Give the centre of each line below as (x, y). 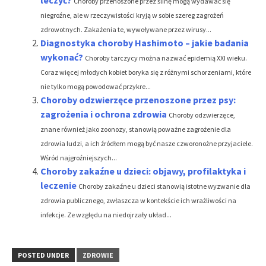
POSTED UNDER (43, 255)
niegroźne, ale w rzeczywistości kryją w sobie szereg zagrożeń (132, 15)
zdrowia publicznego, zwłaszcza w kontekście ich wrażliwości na (138, 200)
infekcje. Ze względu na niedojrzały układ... (106, 214)
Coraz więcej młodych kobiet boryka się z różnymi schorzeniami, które (146, 72)
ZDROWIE (98, 255)
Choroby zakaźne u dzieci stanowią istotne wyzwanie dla (164, 186)
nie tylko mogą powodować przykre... (96, 86)
